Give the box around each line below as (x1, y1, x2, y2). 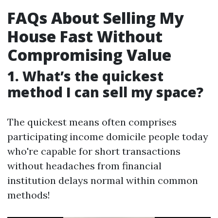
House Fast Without (7, 26, 163, 47)
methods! (7, 189, 50, 201)
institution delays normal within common (7, 174, 198, 187)
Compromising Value (7, 44, 171, 66)
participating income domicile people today (7, 130, 208, 143)
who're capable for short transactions (7, 145, 181, 158)
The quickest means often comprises (7, 116, 177, 128)
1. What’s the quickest (7, 67, 163, 86)
